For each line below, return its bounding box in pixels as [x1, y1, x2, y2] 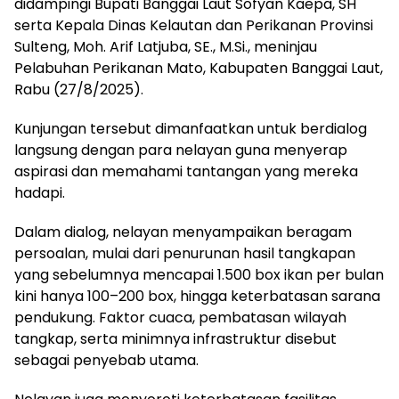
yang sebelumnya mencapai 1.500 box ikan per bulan [14, 265, 384, 286]
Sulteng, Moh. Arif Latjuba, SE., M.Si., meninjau [14, 37, 317, 58]
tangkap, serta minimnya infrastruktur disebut [14, 329, 337, 350]
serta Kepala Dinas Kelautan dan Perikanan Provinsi [14, 15, 373, 37]
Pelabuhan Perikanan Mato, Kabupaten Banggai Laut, [14, 58, 383, 79]
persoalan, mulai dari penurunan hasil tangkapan [14, 243, 355, 265]
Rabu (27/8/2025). [14, 79, 143, 101]
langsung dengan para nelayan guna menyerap [14, 140, 347, 161]
